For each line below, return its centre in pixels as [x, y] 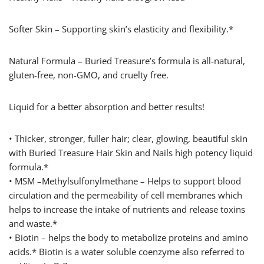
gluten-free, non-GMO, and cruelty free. [89, 75]
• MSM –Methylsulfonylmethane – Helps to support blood [125, 181]
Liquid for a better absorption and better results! [107, 107]
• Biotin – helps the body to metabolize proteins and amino [128, 238]
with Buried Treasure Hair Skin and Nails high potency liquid [131, 153]
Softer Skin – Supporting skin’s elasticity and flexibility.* [121, 29]
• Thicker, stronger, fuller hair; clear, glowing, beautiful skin [128, 139]
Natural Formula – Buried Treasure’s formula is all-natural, [127, 61]
